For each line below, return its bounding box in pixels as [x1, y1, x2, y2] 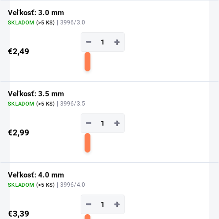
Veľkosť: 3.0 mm [8, 8, 65, 17]
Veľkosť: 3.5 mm [8, 89, 65, 98]
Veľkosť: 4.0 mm [8, 170, 65, 179]
